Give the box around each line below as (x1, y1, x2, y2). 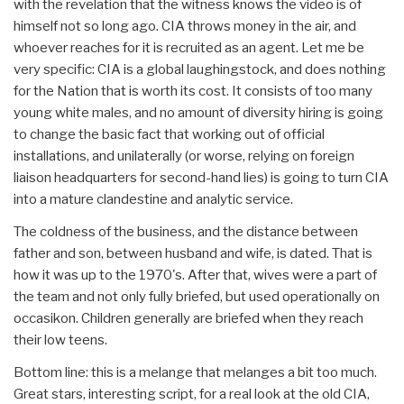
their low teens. (14, 332, 107, 349)
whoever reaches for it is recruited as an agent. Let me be (14, 40, 364, 57)
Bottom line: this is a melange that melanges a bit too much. (14, 364, 377, 381)
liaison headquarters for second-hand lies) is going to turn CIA (14, 170, 389, 187)
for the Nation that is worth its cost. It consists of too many (14, 83, 372, 100)
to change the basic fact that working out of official (14, 126, 325, 143)
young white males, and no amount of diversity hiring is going (14, 105, 383, 122)
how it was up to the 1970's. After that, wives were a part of (14, 267, 377, 284)
